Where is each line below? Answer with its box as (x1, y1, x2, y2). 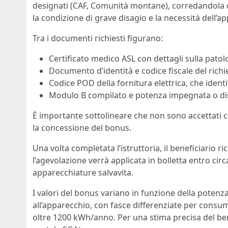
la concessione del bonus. (33, 122, 131, 134)
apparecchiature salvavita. (33, 167, 133, 179)
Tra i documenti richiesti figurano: (33, 33, 163, 44)
